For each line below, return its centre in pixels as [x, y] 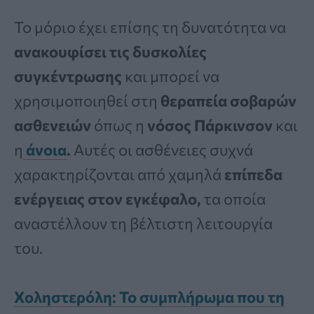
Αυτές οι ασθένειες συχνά [163, 150]
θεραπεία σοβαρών [228, 101]
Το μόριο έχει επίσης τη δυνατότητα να [150, 27]
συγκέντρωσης [68, 76]
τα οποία [233, 199]
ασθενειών [54, 125]
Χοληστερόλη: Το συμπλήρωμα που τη [149, 297]
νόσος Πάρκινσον [211, 125]
